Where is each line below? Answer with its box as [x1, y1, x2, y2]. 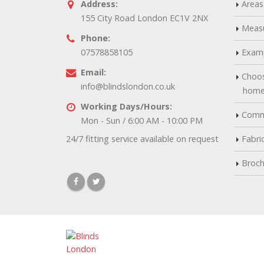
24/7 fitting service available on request [66, 133, 219, 144]
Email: [81, 67, 106, 78]
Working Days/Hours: [81, 101, 172, 112]
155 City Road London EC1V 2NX [81, 12, 208, 24]
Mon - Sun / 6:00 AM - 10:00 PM [81, 115, 203, 126]
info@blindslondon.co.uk [81, 81, 175, 92]
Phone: [81, 32, 110, 44]
